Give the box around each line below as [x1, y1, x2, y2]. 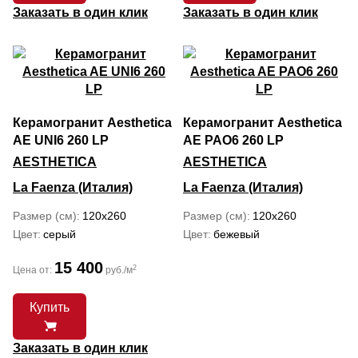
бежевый [213, 228, 260, 241]
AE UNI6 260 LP [13, 133, 109, 147]
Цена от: [13, 265, 54, 276]
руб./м [103, 265, 133, 276]
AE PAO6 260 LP [183, 133, 284, 147]
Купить [30, 300, 70, 314]
